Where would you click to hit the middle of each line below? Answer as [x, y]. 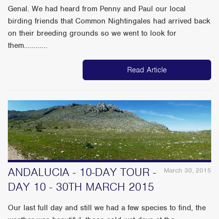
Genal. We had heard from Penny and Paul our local [97, 9]
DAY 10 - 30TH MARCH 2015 [81, 186]
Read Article [147, 70]
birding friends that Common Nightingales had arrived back [109, 21]
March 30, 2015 [187, 170]
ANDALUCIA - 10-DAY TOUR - [82, 172]
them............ [28, 46]
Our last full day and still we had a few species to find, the [107, 208]
